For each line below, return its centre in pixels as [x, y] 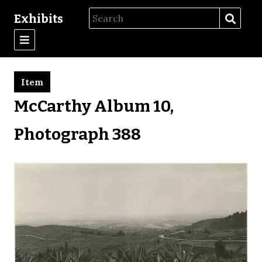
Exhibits [39, 18]
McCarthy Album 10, [94, 106]
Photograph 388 [77, 134]
